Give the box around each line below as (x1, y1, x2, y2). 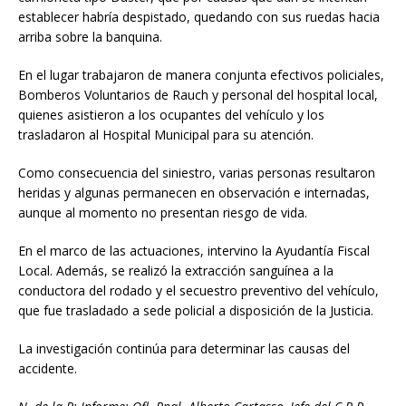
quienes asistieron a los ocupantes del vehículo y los (18, 106, 324, 124)
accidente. (18, 360, 77, 378)
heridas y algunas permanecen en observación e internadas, (18, 184, 370, 202)
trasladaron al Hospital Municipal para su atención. (18, 126, 314, 144)
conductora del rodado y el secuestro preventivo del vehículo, (18, 282, 379, 300)
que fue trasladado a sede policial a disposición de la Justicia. (18, 302, 373, 320)
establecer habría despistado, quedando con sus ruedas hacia (18, 8, 380, 26)
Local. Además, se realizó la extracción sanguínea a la (18, 262, 333, 280)
